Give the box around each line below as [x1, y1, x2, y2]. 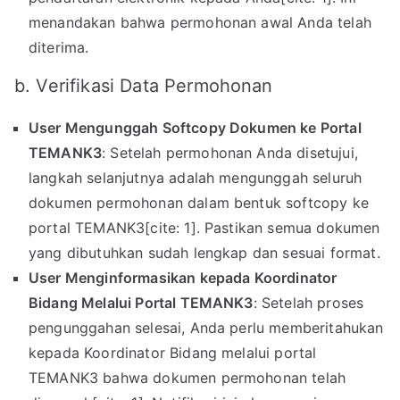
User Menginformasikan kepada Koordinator [29, 269, 337, 287]
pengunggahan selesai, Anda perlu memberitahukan [29, 319, 384, 337]
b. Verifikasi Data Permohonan [14, 75, 273, 97]
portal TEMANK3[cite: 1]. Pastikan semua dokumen [29, 219, 380, 237]
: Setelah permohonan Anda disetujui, [102, 144, 358, 162]
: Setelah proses [253, 294, 364, 312]
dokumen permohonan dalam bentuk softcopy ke [29, 194, 369, 212]
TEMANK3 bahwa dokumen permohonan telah [29, 369, 346, 387]
